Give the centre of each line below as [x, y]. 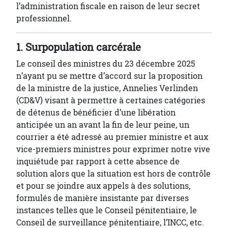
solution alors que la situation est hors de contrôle [113, 174]
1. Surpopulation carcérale [79, 47]
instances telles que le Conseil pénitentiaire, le [107, 210]
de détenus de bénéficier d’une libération [96, 112]
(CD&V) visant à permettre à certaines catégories [111, 100]
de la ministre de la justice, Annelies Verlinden [107, 88]
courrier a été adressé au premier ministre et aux [112, 137]
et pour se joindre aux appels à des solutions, [103, 186]
